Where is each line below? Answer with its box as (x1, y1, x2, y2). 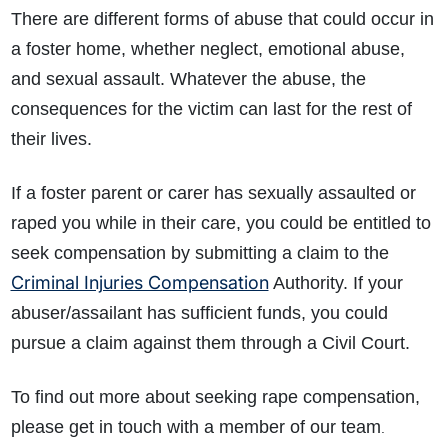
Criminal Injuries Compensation (10, 272, 269, 294)
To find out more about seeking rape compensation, (10, 387, 420, 408)
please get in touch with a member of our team (10, 417, 381, 438)
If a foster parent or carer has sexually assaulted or (10, 183, 416, 204)
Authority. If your (268, 273, 403, 294)
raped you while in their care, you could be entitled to (10, 213, 431, 234)
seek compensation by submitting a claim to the (10, 243, 389, 264)
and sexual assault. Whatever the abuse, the (10, 69, 366, 90)
